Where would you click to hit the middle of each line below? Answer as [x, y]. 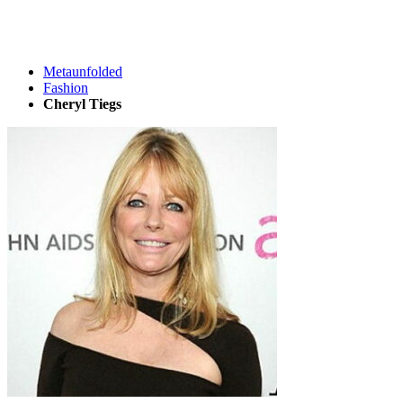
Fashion [66, 88]
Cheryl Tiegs [82, 104]
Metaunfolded [83, 72]
